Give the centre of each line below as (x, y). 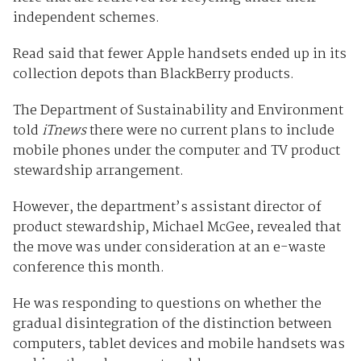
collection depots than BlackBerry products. (153, 74)
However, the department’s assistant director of (167, 207)
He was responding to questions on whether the (167, 304)
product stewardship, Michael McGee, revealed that (176, 227)
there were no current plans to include (210, 131)
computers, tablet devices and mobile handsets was (178, 344)
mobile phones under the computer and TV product (176, 151)
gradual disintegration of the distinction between (172, 324)
